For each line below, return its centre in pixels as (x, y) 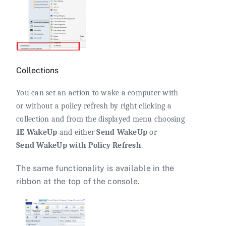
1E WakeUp (37, 132)
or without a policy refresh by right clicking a (94, 106)
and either (77, 132)
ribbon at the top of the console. (78, 181)
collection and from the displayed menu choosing (100, 119)
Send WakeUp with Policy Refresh (79, 145)
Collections (37, 71)
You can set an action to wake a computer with (97, 93)
